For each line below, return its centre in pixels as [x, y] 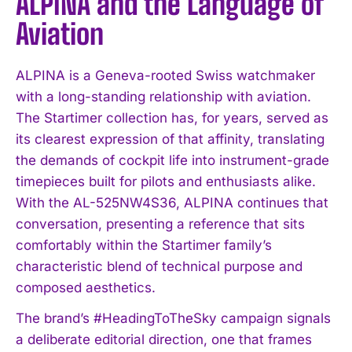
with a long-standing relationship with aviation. [163, 96]
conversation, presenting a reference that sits [160, 224]
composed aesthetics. [86, 287]
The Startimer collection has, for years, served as [172, 117]
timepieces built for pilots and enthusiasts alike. [166, 181]
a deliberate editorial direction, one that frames [164, 339]
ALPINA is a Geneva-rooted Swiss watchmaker [165, 75]
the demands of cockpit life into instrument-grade [172, 160]
